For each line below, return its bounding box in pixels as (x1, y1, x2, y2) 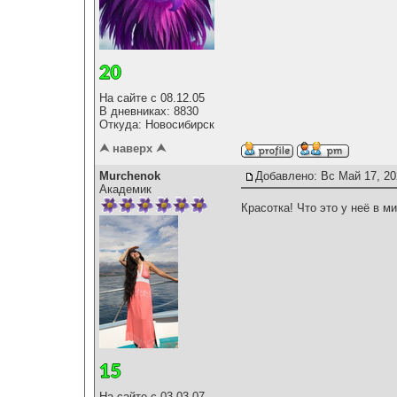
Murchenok (99, 169, 160, 183)
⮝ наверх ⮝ (99, 142, 166, 156)
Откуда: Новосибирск (99, 117, 214, 131)
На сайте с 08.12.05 (99, 90, 205, 105)
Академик (99, 183, 152, 197)
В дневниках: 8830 (99, 104, 198, 118)
